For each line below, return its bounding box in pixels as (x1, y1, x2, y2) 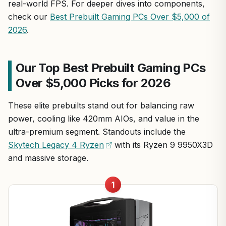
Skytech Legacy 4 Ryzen (8, 140, 104, 150)
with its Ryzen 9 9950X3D (112, 140, 213, 150)
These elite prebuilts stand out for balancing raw (8, 100, 194, 110)
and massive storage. (8, 153, 88, 163)
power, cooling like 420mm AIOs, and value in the (8, 114, 199, 124)
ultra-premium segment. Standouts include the (8, 127, 186, 137)
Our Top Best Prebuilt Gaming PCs (15, 61, 206, 75)
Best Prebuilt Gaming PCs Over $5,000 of (50, 12, 210, 22)
